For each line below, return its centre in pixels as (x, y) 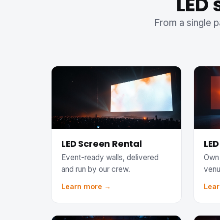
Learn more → (86, 187)
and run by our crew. (96, 169)
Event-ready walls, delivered (110, 157)
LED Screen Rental (102, 144)
